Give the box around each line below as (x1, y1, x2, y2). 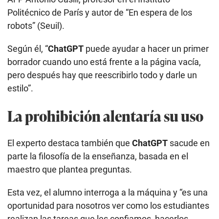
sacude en (168, 137, 210, 148)
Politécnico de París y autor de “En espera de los (7, 7, 192, 18)
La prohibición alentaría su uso (7, 105, 203, 126)
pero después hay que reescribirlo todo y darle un (7, 69, 197, 80)
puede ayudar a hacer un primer (84, 43, 209, 54)
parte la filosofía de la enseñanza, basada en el (7, 151, 188, 161)
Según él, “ (7, 43, 48, 54)
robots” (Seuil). (7, 20, 65, 31)
